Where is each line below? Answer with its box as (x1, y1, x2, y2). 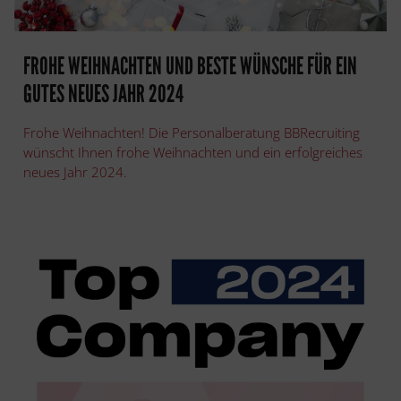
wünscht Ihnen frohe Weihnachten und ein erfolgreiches (23, 142, 363, 161)
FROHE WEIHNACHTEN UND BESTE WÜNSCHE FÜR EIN (23, 51, 357, 81)
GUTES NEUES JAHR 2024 (23, 79, 183, 108)
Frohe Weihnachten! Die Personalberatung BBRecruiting (23, 123, 360, 141)
